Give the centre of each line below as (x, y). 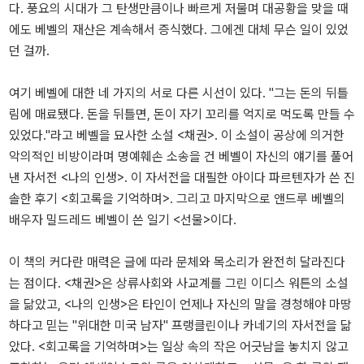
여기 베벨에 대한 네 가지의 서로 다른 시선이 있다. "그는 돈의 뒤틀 (179, 93)
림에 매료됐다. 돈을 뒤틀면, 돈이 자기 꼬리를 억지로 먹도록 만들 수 (182, 115)
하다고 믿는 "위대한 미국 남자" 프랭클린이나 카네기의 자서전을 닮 (180, 326)
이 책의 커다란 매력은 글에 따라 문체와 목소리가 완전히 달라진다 (177, 262)
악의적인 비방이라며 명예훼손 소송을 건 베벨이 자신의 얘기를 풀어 (181, 157)
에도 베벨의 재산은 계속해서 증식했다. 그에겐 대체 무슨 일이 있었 (179, 30)
